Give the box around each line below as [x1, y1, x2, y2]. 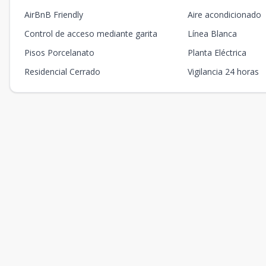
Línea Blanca [188, 28, 237, 39]
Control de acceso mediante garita [24, 28, 157, 39]
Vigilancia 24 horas [188, 66, 259, 77]
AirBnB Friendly [24, 9, 83, 20]
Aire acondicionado [188, 9, 262, 20]
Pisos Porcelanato [24, 47, 94, 58]
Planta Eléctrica [188, 47, 247, 58]
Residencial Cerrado [24, 66, 100, 77]
